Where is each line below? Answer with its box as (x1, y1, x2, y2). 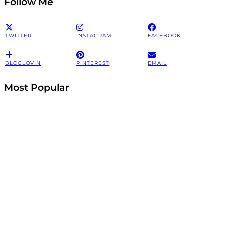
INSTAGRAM (76, 32, 113, 39)
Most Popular (4, 81, 69, 93)
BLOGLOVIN (5, 60, 41, 67)
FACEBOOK (148, 32, 181, 39)
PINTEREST (76, 60, 110, 67)
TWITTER (5, 32, 32, 39)
